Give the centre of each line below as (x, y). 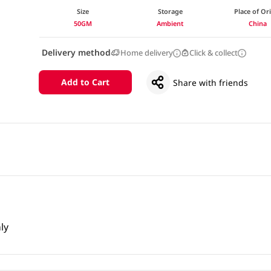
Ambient (170, 23)
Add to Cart (85, 82)
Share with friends (211, 82)
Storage (170, 11)
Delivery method (76, 52)
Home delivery (146, 52)
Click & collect (214, 52)
